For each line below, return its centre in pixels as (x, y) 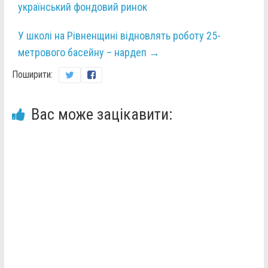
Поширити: (32, 75)
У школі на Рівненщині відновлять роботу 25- (119, 36)
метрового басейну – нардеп (83, 53)
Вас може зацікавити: (101, 115)
